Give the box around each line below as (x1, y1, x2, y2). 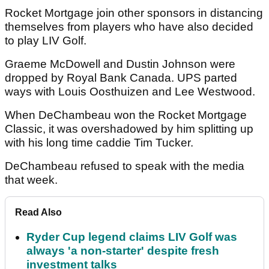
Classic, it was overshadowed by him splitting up (5, 122, 253, 136)
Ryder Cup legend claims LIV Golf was (26, 231, 237, 244)
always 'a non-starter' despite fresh (26, 244, 219, 258)
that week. (5, 174, 61, 187)
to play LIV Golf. (5, 34, 89, 47)
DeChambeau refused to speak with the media (5, 160, 244, 173)
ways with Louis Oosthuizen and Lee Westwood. (5, 85, 258, 98)
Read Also (15, 207, 62, 218)
